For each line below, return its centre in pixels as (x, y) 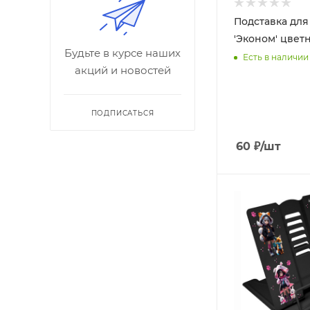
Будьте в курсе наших (122, 53)
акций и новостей (122, 70)
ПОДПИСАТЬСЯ (122, 113)
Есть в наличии (276, 57)
